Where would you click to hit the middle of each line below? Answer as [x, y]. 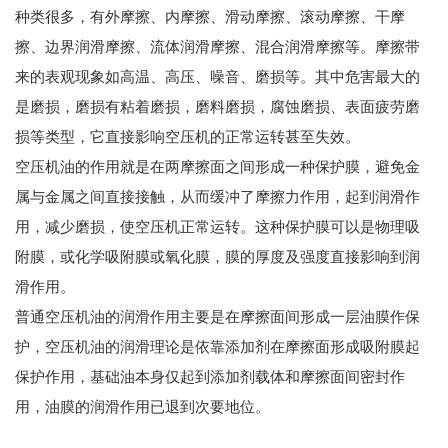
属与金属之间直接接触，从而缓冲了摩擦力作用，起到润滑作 [217, 196]
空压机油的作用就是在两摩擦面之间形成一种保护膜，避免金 [217, 166]
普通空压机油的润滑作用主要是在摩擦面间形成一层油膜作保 [217, 316]
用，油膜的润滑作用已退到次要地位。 [142, 406]
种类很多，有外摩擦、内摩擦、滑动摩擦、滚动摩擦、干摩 [210, 16]
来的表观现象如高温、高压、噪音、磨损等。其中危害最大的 [217, 76]
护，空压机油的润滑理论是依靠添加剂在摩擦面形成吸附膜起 [217, 346]
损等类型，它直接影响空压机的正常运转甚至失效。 [187, 136]
